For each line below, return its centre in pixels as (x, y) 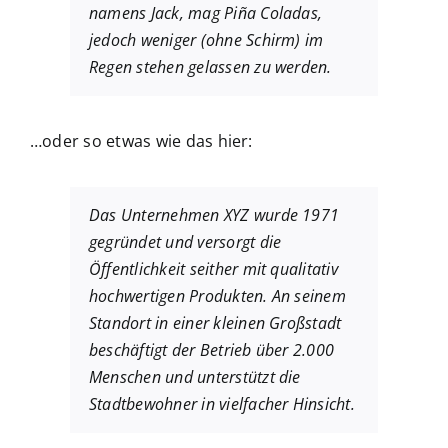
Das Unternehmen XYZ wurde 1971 (214, 215)
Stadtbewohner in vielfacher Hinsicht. (222, 404)
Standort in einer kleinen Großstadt (215, 323)
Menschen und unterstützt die (195, 377)
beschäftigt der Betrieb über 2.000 (212, 350)
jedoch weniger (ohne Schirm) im (206, 40)
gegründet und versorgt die (185, 242)
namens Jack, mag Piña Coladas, (206, 13)
